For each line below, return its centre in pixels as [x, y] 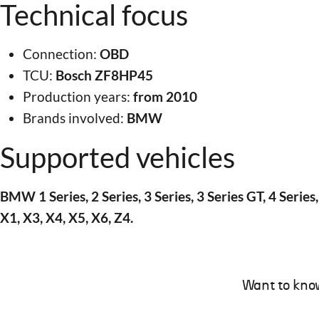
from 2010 [165, 96]
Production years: [78, 96]
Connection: [61, 53]
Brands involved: [75, 117]
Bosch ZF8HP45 [104, 75]
